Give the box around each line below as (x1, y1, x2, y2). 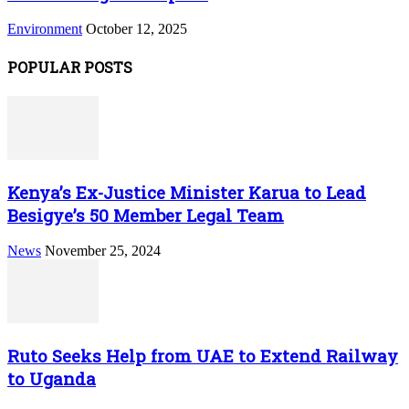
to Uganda (7, 367, 96, 391)
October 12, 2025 (86, 21, 187, 37)
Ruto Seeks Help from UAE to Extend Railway (7, 344, 398, 368)
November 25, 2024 (45, 243, 161, 259)
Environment (7, 21, 82, 37)
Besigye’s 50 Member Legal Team (7, 203, 284, 226)
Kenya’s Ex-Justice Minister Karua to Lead (7, 180, 366, 204)
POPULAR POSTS (7, 57, 132, 77)
